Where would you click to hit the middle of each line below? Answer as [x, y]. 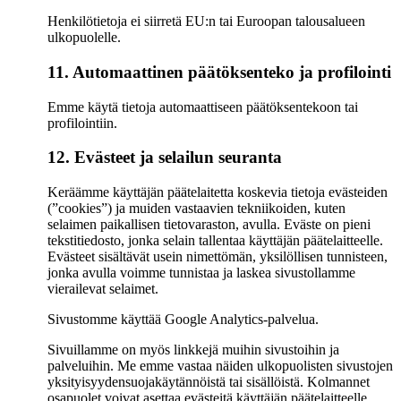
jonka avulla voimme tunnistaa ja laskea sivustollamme [201, 273]
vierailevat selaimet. [103, 289]
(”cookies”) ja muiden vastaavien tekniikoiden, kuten [196, 209]
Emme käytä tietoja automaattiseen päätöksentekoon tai [203, 107]
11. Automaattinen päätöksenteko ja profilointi [219, 72]
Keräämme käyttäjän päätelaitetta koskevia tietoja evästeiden [218, 192]
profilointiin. [82, 123]
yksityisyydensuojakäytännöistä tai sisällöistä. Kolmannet [209, 382]
